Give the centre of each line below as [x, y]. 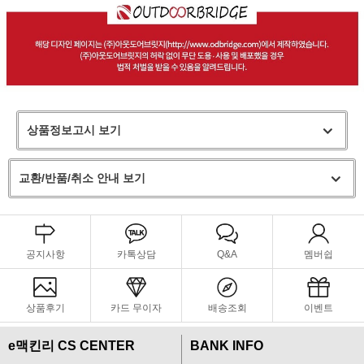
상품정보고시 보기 [74, 130]
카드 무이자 [136, 308]
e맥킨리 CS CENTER [71, 345]
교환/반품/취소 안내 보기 [82, 178]
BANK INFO [227, 345]
